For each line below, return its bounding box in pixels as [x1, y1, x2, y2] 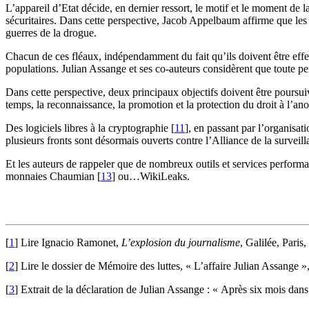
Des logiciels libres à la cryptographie [6, 122, 168, 134]
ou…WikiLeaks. [115, 170, 190, 183]
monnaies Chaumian [6, 170, 94, 183]
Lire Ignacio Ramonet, [21, 237, 121, 249]
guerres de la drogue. [6, 27, 97, 39]
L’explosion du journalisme [121, 237, 240, 249]
